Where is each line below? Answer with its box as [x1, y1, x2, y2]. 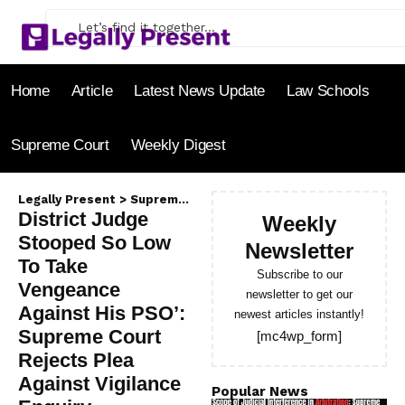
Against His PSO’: [18, 301, 185, 325]
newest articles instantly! [234, 306, 364, 321]
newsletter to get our [246, 287, 353, 301]
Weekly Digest [130, 137, 226, 155]
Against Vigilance [18, 372, 181, 395]
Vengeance [18, 278, 120, 301]
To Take [18, 254, 88, 278]
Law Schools [287, 82, 370, 100]
